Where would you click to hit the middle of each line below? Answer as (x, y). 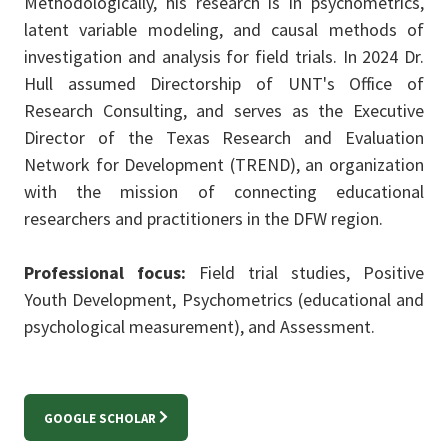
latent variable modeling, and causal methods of (224, 30)
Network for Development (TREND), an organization (224, 165)
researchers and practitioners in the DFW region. (203, 219)
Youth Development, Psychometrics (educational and (224, 300)
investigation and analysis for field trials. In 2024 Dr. (224, 57)
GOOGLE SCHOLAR (100, 419)
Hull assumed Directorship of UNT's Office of (224, 84)
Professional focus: (105, 273)
